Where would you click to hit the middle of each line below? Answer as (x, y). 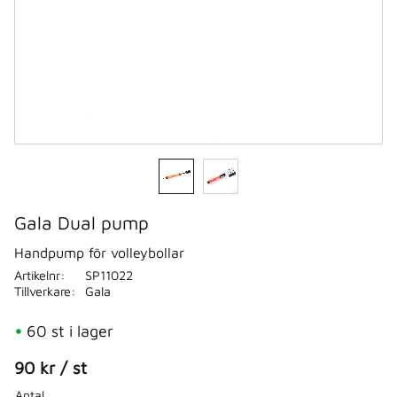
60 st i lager (70, 331)
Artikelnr (37, 275)
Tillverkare (43, 291)
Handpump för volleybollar (99, 252)
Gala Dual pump (82, 222)
